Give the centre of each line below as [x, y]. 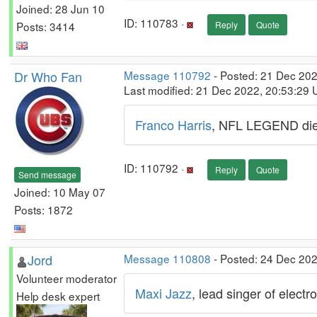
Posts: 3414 [46, 26]
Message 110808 [167, 258]
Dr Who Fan [48, 76]
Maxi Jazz [163, 293]
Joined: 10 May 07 [60, 191]
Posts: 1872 [44, 209]
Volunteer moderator [67, 278]
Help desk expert [58, 296]
